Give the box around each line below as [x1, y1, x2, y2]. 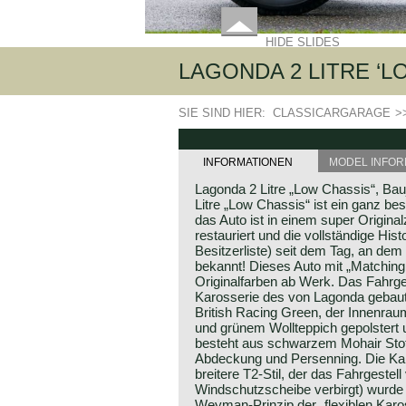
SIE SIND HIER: [179, 106, 273, 120]
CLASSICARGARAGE [273, 106, 391, 120]
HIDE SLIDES [266, 35, 340, 49]
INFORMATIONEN [203, 156, 294, 169]
